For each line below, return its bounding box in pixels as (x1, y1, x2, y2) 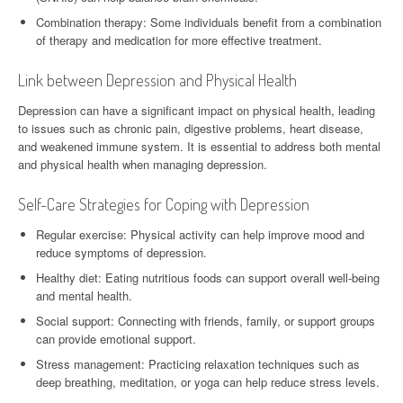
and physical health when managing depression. (18, 155, 267, 173)
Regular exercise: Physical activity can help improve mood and (36, 225, 364, 243)
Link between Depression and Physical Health (18, 69, 297, 90)
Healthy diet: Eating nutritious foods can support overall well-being (36, 268, 380, 286)
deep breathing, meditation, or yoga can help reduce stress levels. (36, 372, 380, 390)
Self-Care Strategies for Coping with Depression (18, 193, 309, 214)
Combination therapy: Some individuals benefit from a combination (36, 13, 381, 31)
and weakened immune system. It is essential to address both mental (18, 137, 381, 155)
